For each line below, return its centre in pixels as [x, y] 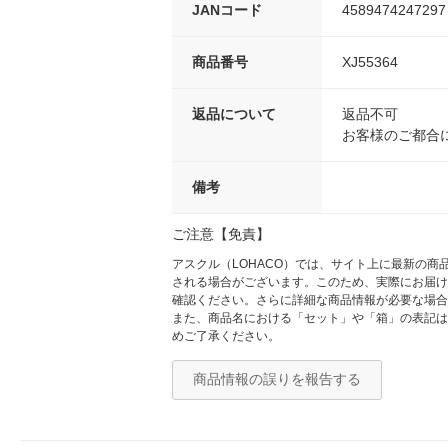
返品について [234, 114]
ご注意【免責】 [221, 234]
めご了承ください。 [226, 336]
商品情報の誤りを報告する [277, 379]
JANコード [227, 10]
